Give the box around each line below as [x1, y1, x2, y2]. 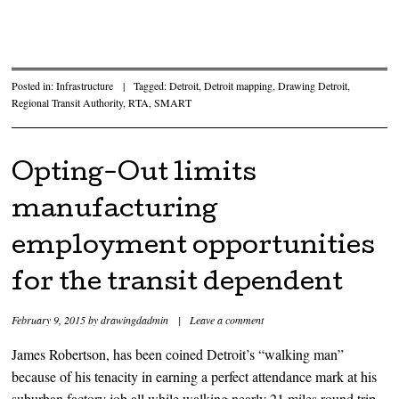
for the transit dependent [12, 271, 344, 297]
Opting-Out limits [12, 161, 257, 187]
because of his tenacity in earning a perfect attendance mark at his [12, 366, 378, 386]
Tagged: [134, 77, 170, 93]
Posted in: [12, 77, 57, 93]
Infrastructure [56, 77, 114, 93]
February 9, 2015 [12, 312, 86, 327]
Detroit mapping [204, 77, 273, 93]
